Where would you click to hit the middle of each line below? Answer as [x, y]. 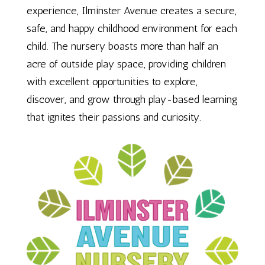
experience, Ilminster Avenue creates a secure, [131, 11]
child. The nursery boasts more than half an [122, 46]
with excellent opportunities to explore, [112, 82]
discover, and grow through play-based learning [132, 99]
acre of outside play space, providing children [126, 64]
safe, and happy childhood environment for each [132, 28]
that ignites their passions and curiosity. [114, 117]
